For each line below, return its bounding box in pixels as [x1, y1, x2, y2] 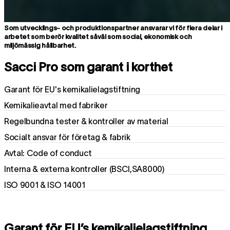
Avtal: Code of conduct [4, 148, 92, 158]
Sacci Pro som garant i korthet [4, 60, 172, 74]
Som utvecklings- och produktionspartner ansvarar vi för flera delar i [4, 24, 222, 32]
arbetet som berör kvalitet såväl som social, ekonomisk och [4, 32, 192, 41]
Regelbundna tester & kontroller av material [4, 116, 168, 126]
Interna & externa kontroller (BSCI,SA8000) [4, 164, 164, 174]
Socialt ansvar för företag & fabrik [4, 132, 130, 142]
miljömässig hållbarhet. [4, 41, 76, 49]
